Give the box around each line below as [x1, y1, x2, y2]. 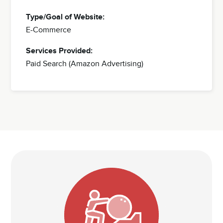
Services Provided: [26, 46, 93, 56]
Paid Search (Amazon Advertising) [26, 59, 144, 69]
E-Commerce [26, 25, 72, 35]
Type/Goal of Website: [26, 12, 105, 22]
